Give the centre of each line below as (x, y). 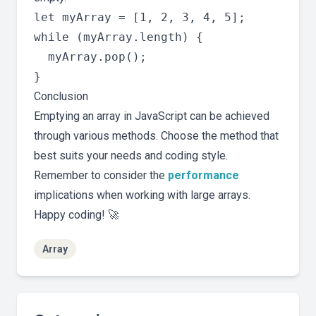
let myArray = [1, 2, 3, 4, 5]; (140, 18)
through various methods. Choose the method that (156, 136)
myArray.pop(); (90, 57)
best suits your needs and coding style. (131, 156)
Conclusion (61, 97)
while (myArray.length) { (119, 37)
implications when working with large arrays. (142, 195)
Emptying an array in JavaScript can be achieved (152, 116)
